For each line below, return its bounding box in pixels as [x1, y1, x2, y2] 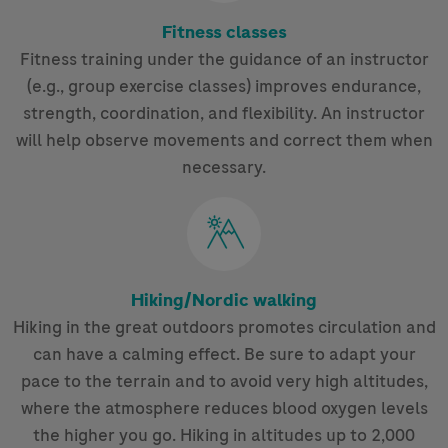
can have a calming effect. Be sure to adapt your [32, 342, 416, 367]
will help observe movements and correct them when [15, 128, 433, 153]
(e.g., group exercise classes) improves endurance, [27, 74, 421, 99]
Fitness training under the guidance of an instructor [19, 47, 429, 72]
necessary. [182, 155, 266, 180]
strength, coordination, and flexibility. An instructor [23, 101, 425, 126]
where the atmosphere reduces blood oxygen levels [20, 396, 428, 421]
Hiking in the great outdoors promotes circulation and [12, 315, 436, 340]
